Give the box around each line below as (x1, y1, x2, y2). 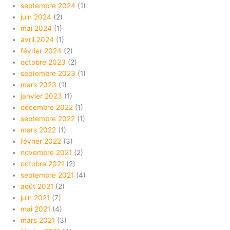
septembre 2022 (21, 114, 75, 123)
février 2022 (21, 137, 61, 146)
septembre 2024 (21, 2, 75, 10)
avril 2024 (21, 35, 54, 44)
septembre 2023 (21, 69, 75, 78)
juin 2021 (21, 194, 50, 202)
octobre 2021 (21, 160, 64, 168)
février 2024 (21, 47, 62, 55)
